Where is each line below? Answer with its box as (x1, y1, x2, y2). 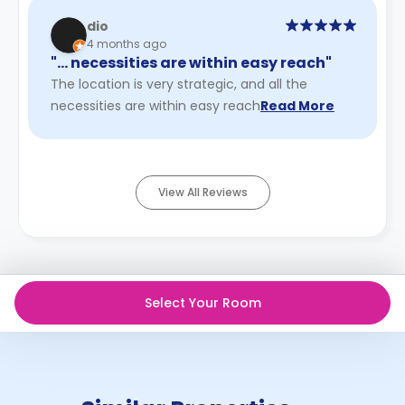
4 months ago (87, 36, 166, 52)
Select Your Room (144, 293, 261, 312)
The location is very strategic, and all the (51, 74, 307, 93)
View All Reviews (157, 184, 248, 200)
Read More (260, 96, 334, 115)
